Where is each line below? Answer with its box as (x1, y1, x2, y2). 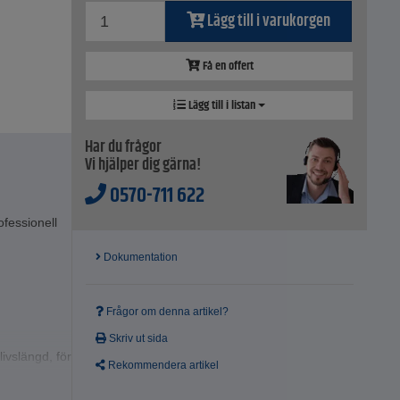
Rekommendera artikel (105, 359, 220, 372)
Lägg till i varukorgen (206, 9, 330, 35)
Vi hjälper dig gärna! (85, 153, 202, 179)
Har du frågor (85, 135, 162, 161)
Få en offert (199, 56, 254, 77)
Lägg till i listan (186, 96, 259, 116)
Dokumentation (101, 251, 179, 264)
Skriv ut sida (106, 332, 169, 346)
